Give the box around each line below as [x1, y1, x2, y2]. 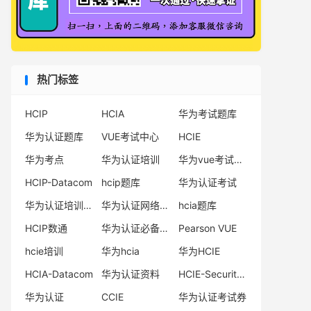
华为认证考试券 [178, 291, 246, 303]
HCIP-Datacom [25, 176, 92, 188]
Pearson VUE [178, 222, 237, 234]
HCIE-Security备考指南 [236, 268, 245, 280]
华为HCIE [178, 245, 220, 257]
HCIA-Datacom [25, 268, 93, 280]
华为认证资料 [101, 268, 160, 280]
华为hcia [101, 245, 140, 257]
